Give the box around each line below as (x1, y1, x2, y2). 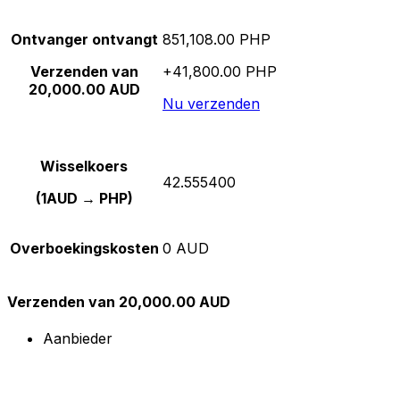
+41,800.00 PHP (162, 62, 277, 80)
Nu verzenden (162, 94, 260, 112)
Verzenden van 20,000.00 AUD (7, 292, 230, 311)
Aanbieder (43, 329, 112, 348)
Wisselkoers (40, 156, 129, 175)
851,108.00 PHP (162, 29, 271, 48)
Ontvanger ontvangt (11, 29, 158, 48)
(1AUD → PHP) (36, 188, 133, 207)
